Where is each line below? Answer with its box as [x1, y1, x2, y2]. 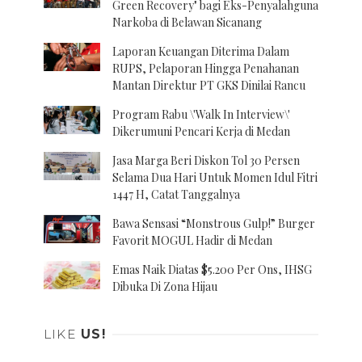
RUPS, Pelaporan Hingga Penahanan [112, 60, 299, 76]
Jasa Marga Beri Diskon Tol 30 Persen [112, 152, 300, 168]
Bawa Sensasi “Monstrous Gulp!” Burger [112, 215, 315, 231]
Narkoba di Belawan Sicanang [112, 14, 262, 30]
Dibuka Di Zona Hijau [112, 278, 217, 294]
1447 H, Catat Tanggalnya [112, 186, 240, 202]
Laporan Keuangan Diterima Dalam [112, 43, 289, 59]
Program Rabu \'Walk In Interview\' [112, 106, 290, 122]
